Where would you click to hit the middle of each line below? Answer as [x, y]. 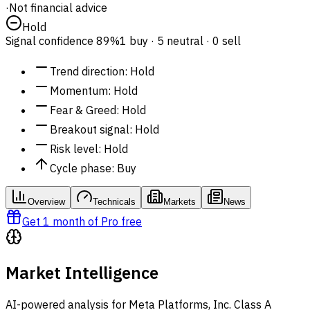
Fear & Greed [83, 110]
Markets [180, 201]
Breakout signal [90, 129]
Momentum [79, 90]
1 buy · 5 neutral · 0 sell [180, 40]
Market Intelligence [82, 272]
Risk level [74, 148]
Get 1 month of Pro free [82, 221]
